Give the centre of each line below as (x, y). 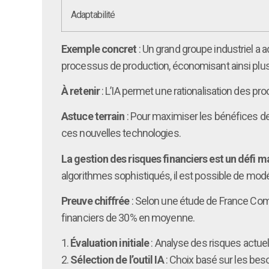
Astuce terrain (93, 116)
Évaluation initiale (110, 243)
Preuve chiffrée (95, 201)
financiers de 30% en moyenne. (128, 218)
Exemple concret (99, 49)
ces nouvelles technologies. (121, 133)
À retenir (80, 91)
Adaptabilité (93, 14)
